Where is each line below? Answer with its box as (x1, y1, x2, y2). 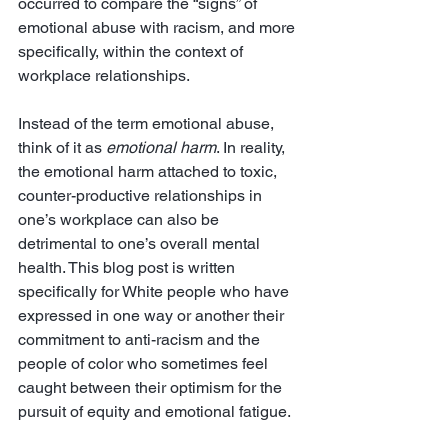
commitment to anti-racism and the (18, 330, 264, 349)
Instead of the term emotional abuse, (18, 114, 278, 133)
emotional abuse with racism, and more (18, 18, 299, 37)
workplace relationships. (18, 66, 193, 85)
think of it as (18, 138, 106, 157)
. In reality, (216, 138, 289, 157)
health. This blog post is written (18, 258, 239, 277)
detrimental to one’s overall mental (18, 234, 264, 253)
